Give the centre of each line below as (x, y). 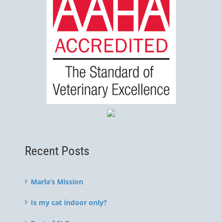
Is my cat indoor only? (69, 202)
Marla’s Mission (57, 181)
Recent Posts (57, 151)
